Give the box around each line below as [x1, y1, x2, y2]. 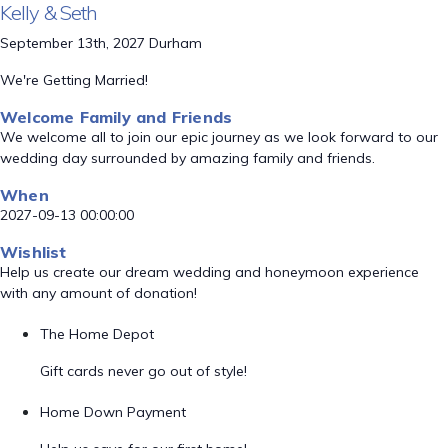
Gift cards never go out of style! [40, 362, 247, 380]
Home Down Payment [40, 403, 186, 421]
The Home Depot [40, 325, 154, 343]
